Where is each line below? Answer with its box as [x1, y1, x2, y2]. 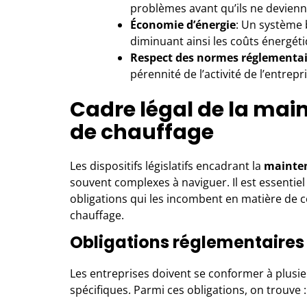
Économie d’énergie [130, 17, 236, 32]
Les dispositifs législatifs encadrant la [70, 158, 264, 173]
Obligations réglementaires [70, 231, 304, 254]
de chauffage [70, 118, 214, 147]
